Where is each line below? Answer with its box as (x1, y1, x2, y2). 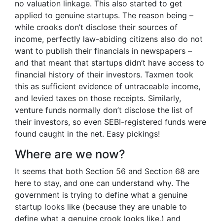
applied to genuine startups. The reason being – (15, 10, 193, 20)
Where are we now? (15, 147, 125, 161)
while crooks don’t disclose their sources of (15, 22, 178, 32)
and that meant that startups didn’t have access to (15, 58, 204, 68)
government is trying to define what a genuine (15, 190, 187, 200)
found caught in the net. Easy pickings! (15, 129, 160, 139)
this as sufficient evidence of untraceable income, (15, 81, 200, 91)
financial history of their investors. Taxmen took (15, 70, 193, 79)
